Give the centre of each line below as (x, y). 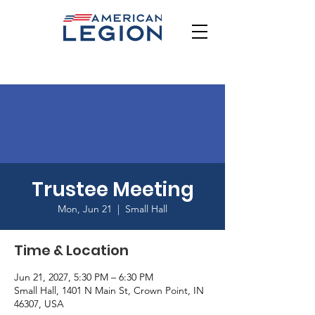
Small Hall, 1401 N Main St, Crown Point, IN (109, 290)
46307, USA (39, 304)
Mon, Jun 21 (85, 209)
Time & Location (71, 250)
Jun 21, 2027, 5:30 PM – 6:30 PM (84, 277)
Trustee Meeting (112, 189)
